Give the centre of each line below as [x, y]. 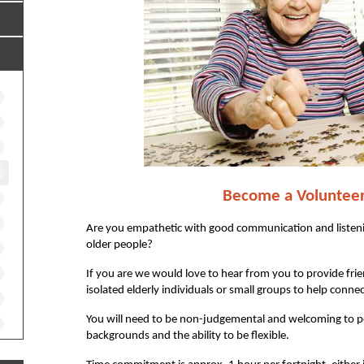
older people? [119, 245]
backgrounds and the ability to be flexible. [187, 336]
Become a [259, 197]
